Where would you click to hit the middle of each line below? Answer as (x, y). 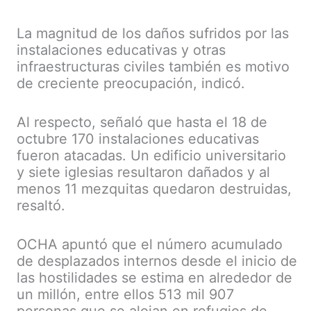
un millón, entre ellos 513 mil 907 (125, 294)
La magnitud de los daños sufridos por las (153, 33)
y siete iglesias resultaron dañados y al (143, 172)
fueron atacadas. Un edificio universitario (151, 155)
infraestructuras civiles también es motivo (153, 66)
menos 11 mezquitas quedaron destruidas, (154, 188)
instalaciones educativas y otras (121, 50)
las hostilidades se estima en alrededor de (154, 277)
